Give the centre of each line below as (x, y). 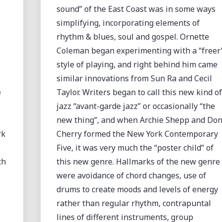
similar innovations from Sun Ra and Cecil (134, 78)
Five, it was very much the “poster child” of (135, 147)
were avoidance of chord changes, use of (131, 175)
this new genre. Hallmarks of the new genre (138, 161)
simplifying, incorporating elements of (128, 23)
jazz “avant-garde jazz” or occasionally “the (136, 106)
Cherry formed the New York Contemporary (137, 134)
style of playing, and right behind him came (137, 64)
